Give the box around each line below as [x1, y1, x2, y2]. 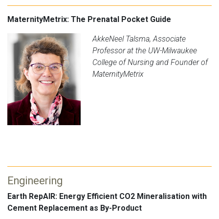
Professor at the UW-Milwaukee [92, 46, 197, 56]
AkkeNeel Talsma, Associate [92, 34, 186, 44]
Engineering [7, 175, 63, 187]
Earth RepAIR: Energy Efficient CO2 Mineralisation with [7, 192, 207, 201]
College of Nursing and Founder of [92, 58, 208, 67]
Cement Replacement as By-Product [7, 203, 142, 213]
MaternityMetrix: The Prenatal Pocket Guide [7, 15, 171, 24]
